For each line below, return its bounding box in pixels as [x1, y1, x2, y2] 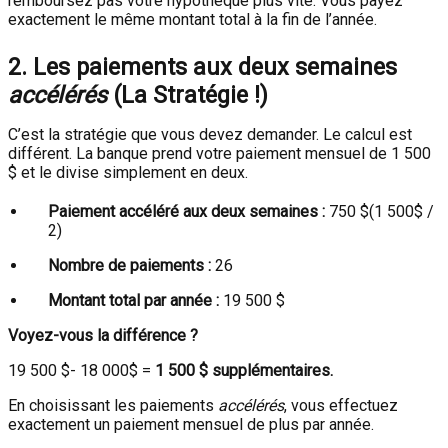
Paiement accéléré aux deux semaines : [48, 202, 325, 221]
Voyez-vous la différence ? [8, 326, 198, 345]
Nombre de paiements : [48, 256, 211, 275]
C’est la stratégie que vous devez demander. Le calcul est [8, 125, 412, 144]
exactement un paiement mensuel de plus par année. [8, 415, 374, 434]
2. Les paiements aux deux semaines [8, 53, 397, 81]
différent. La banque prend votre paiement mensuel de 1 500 [8, 144, 431, 163]
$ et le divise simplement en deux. [8, 163, 248, 182]
